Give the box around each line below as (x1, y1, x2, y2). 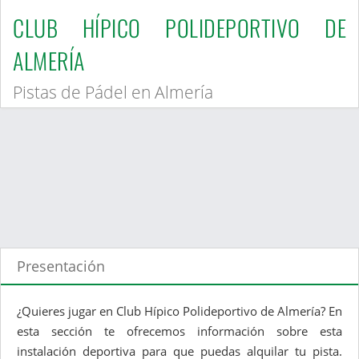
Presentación (17, 256, 105, 276)
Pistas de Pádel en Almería (13, 81, 213, 104)
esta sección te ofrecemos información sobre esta (17, 323, 342, 340)
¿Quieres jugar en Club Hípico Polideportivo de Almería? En (17, 303, 342, 320)
